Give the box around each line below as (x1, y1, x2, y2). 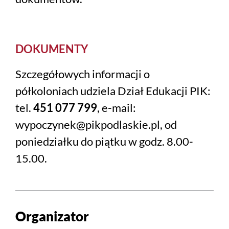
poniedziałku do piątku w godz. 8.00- (15, 134, 193, 149)
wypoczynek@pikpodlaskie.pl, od (15, 118, 177, 132)
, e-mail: (97, 101, 136, 115)
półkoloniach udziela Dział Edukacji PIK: (15, 84, 211, 98)
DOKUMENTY (15, 42, 88, 56)
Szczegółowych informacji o (15, 67, 150, 81)
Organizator (15, 208, 89, 225)
